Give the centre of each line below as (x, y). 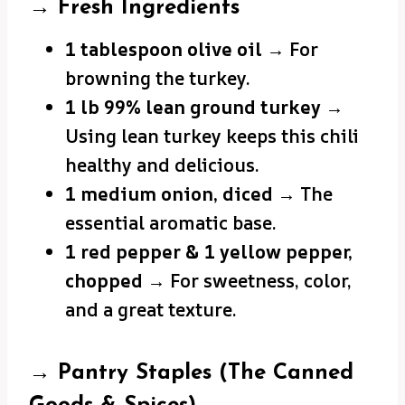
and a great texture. (151, 309)
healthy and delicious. (162, 165)
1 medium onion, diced (169, 193)
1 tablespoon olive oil (164, 49)
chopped (104, 280)
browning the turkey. (158, 78)
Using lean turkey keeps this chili (212, 136)
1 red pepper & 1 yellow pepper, (209, 251)
